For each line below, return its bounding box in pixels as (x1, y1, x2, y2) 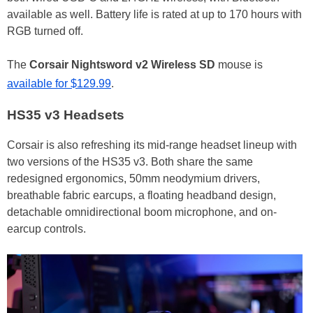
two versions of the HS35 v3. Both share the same (7, 156, 253, 168)
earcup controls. (7, 223, 86, 235)
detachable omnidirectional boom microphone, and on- (7, 206, 277, 219)
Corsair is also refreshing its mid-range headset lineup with (7, 139, 297, 152)
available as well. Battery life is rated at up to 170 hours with (7, 8, 302, 20)
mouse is (215, 58, 263, 71)
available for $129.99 (7, 77, 111, 89)
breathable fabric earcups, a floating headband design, (7, 189, 276, 202)
